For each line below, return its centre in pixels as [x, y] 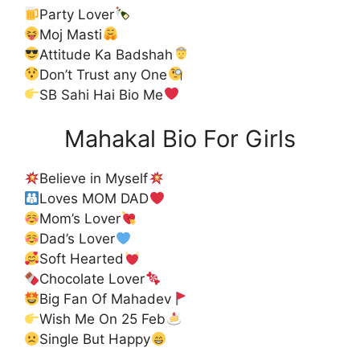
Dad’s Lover [78, 239]
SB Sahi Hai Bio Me [102, 94]
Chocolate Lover [92, 279]
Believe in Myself [94, 179]
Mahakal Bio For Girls [180, 139]
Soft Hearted [82, 259]
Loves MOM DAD [94, 199]
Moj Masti [71, 34]
